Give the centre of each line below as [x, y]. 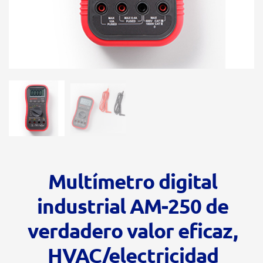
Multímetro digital [133, 181]
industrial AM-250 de [133, 205]
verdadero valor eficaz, [133, 230]
